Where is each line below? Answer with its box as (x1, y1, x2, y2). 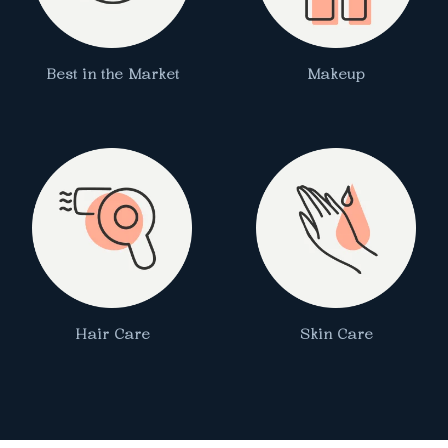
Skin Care (299, 324, 373, 344)
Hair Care (74, 324, 150, 344)
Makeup (307, 64, 365, 84)
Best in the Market (45, 64, 179, 84)
